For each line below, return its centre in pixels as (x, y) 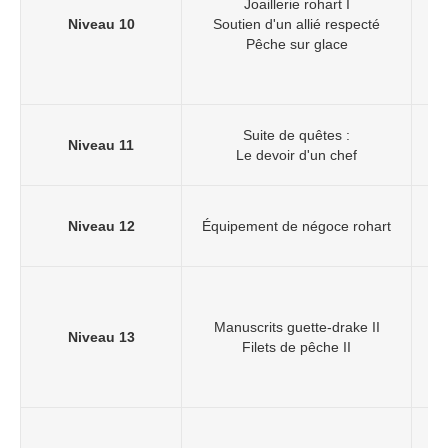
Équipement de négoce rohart (296, 226)
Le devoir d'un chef (296, 155)
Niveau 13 (101, 337)
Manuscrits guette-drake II (296, 327)
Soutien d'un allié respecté (296, 24)
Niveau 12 (101, 226)
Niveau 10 (101, 24)
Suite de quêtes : (296, 135)
